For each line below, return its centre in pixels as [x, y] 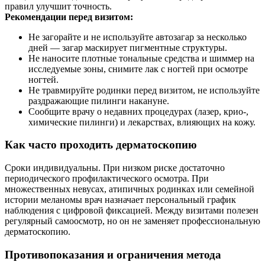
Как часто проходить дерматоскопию [101, 145]
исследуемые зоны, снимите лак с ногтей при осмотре [138, 69]
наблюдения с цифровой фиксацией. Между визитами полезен [132, 210]
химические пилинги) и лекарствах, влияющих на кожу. [142, 122]
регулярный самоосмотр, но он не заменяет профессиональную [132, 221]
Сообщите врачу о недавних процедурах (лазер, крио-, [138, 111]
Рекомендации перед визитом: [69, 17]
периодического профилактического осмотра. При [107, 178]
